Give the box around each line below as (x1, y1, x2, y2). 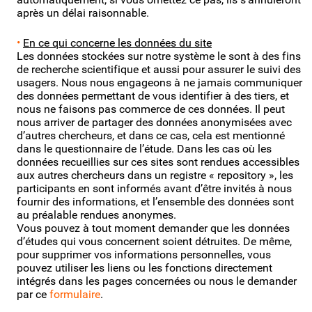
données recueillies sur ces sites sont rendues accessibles (17, 155, 299, 169)
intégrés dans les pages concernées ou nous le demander (17, 274, 297, 288)
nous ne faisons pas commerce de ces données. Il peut (17, 102, 285, 116)
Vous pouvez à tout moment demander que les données (17, 221, 290, 235)
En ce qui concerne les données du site (23, 36, 212, 49)
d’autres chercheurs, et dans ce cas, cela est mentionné (17, 128, 285, 142)
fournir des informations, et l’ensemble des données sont (17, 194, 294, 208)
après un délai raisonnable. (17, 6, 149, 19)
